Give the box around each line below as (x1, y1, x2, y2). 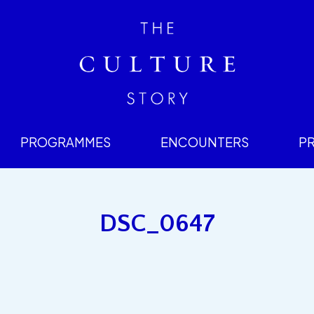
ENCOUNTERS (160, 133, 249, 150)
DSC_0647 (99, 209, 215, 238)
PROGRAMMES (20, 133, 111, 150)
